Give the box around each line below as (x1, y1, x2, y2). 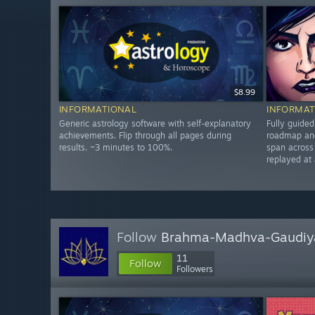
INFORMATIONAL (59, 103, 137, 115)
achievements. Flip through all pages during (59, 130, 231, 141)
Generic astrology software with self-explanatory (59, 118, 251, 129)
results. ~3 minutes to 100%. (59, 142, 172, 153)
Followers (176, 264, 213, 274)
